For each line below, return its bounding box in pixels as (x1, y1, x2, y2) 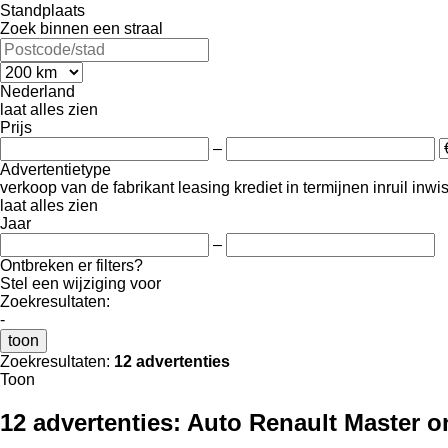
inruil (373, 178, 408, 196)
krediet (234, 178, 282, 196)
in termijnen (286, 178, 369, 196)
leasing (178, 178, 230, 196)
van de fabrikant (61, 178, 174, 196)
